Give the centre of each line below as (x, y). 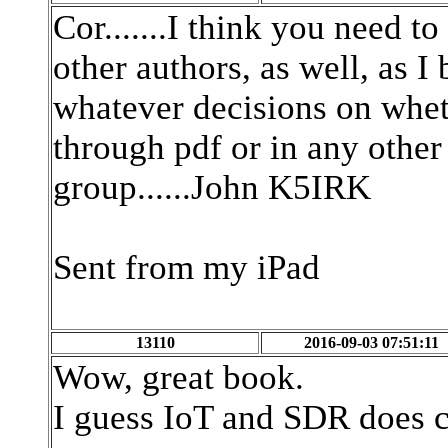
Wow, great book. (178, 377)
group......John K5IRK (212, 187)
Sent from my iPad (186, 267)
